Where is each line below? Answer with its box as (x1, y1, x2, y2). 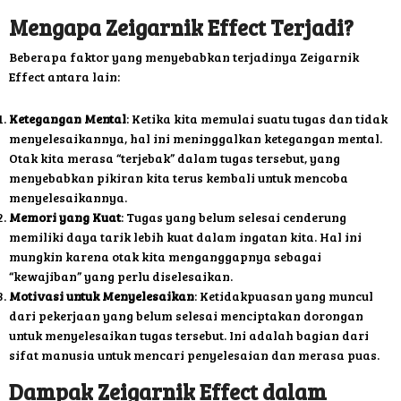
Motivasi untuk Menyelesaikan (9, 287, 194, 305)
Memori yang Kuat (9, 209, 121, 226)
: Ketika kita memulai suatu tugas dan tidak (126, 110, 388, 128)
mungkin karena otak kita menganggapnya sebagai (9, 248, 321, 266)
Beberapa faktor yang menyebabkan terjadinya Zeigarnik (9, 48, 359, 66)
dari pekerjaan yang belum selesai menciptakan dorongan (9, 307, 363, 325)
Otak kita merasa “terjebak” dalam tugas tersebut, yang (9, 149, 340, 167)
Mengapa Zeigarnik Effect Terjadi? (9, 13, 354, 43)
